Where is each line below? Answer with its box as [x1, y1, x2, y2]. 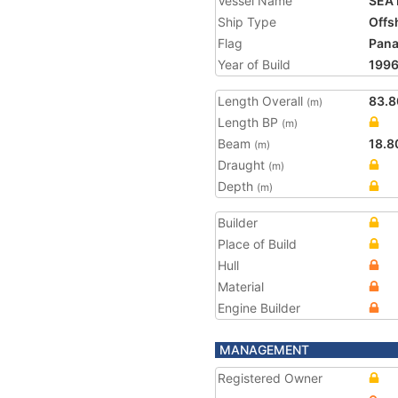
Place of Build [218, 236, 297, 251]
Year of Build [218, 57, 291, 72]
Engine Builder [218, 300, 300, 315]
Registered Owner [218, 370, 322, 386]
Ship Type [218, 14, 276, 29]
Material [218, 279, 264, 294]
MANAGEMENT [219, 342, 309, 357]
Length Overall [218, 93, 306, 108]
